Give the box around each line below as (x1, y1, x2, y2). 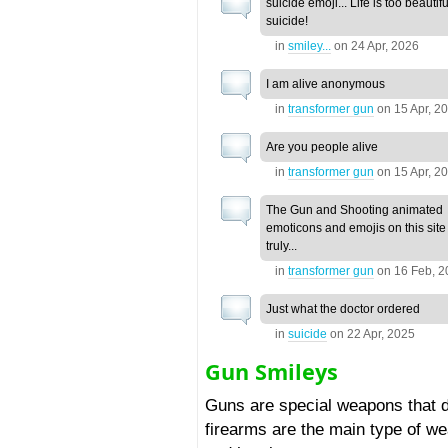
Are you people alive (266, 140, 379, 155)
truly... (266, 239, 298, 254)
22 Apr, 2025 (347, 327, 416, 342)
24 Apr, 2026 (351, 39, 420, 54)
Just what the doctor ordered (266, 302, 421, 317)
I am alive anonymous (266, 77, 386, 92)
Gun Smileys (205, 357, 339, 387)
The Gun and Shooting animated (266, 203, 444, 218)
